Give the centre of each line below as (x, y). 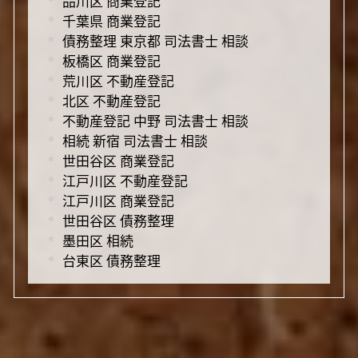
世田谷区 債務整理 (118, 220)
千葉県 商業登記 (111, 20)
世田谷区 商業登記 (118, 160)
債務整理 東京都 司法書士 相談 (155, 40)
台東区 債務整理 (111, 260)
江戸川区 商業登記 (118, 200)
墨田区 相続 (97, 240)
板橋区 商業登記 (111, 60)
